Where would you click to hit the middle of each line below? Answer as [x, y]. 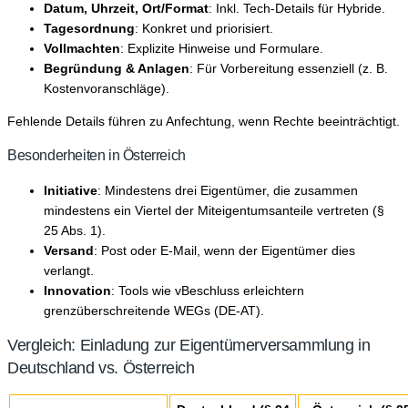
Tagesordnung [89, 28]
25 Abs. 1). [75, 230]
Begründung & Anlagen [117, 68]
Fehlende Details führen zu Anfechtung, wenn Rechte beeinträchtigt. [204, 121]
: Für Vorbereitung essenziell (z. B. [289, 68]
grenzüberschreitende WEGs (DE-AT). [154, 310]
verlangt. [69, 270]
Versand [69, 250]
